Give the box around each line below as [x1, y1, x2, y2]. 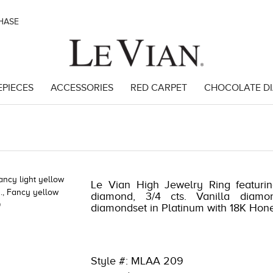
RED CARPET [130, 82, 187, 93]
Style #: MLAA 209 [91, 255, 184, 267]
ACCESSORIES [50, 82, 113, 93]
